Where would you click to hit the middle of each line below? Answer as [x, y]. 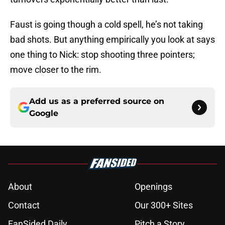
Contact [24, 205]
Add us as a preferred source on [97, 101]
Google [44, 114]
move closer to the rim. [56, 70]
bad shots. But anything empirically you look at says [113, 40]
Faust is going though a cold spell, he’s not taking [106, 25]
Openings [153, 187]
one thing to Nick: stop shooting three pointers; [102, 55]
